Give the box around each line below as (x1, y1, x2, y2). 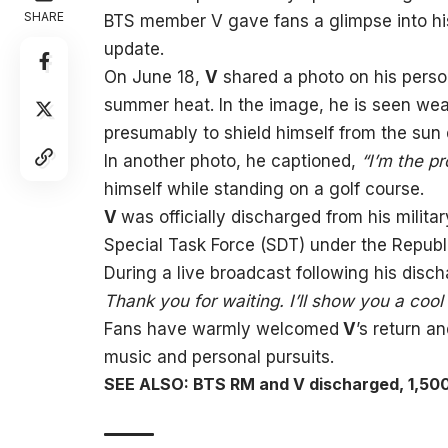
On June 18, (103, 66, 205, 87)
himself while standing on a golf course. (103, 178, 424, 199)
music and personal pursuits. (103, 346, 334, 367)
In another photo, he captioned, (103, 150, 361, 171)
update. (103, 38, 164, 59)
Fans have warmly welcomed (103, 318, 339, 339)
